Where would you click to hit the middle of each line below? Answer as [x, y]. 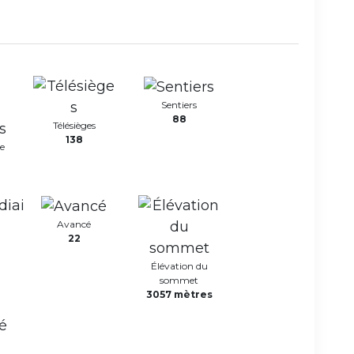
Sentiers [179, 104]
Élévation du [179, 266]
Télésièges [74, 125]
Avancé [74, 224]
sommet [179, 280]
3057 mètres [179, 294]
